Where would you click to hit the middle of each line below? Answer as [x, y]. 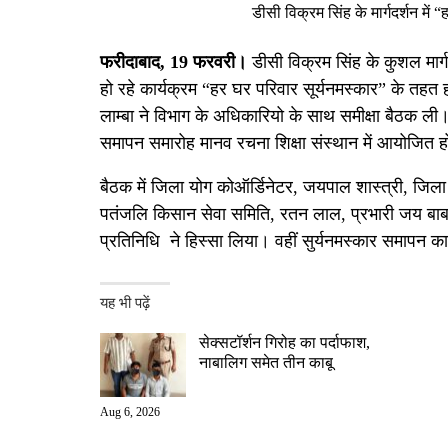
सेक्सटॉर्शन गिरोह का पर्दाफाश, [284, 343]
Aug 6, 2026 [129, 411]
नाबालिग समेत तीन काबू [265, 363]
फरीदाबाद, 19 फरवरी [167, 62]
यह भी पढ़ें [124, 303]
